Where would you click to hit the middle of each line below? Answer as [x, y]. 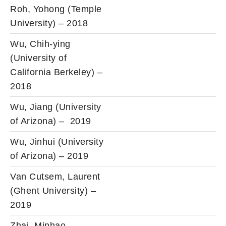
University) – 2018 [49, 23]
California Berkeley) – [56, 72]
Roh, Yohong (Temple [56, 9]
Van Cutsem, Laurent [55, 176]
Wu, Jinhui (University [57, 142]
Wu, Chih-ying [40, 44]
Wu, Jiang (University [56, 107]
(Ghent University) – [53, 190]
